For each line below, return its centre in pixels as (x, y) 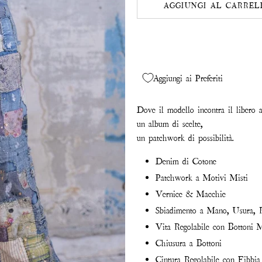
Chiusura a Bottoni (189, 243)
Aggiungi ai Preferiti (188, 78)
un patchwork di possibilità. (185, 138)
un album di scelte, (170, 124)
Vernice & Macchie (191, 194)
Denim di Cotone (186, 161)
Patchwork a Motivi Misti (202, 178)
